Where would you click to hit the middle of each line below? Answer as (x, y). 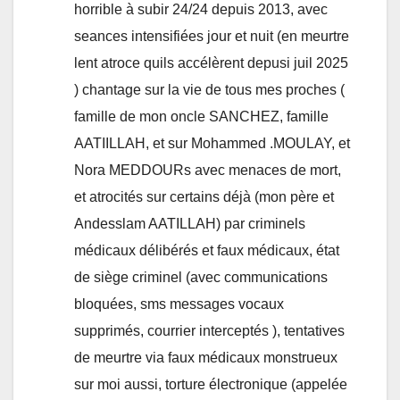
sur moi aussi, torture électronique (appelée (211, 385)
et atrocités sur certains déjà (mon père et (204, 197)
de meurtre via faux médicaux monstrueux (206, 358)
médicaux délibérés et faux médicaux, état (207, 251)
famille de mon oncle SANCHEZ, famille (201, 117)
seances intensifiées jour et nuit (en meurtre (212, 37)
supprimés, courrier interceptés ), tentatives (209, 331)
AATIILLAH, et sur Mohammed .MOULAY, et (212, 144)
